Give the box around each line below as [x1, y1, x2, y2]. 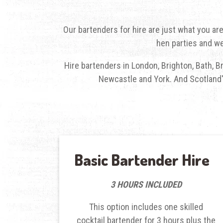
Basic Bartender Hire [74, 149, 210, 169]
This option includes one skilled [89, 201, 203, 212]
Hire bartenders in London [64, 60, 158, 71]
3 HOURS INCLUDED [110, 179, 182, 190]
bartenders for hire [78, 24, 146, 35]
